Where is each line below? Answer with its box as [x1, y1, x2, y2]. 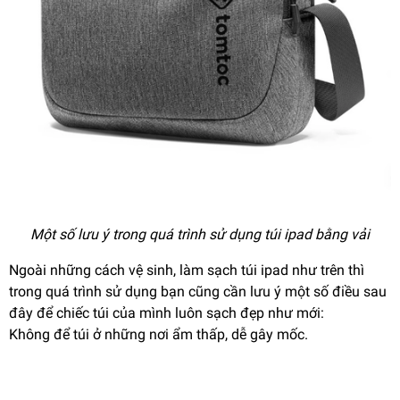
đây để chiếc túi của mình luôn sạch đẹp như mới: [9, 304, 324, 321]
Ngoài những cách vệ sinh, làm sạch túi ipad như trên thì [9, 261, 364, 279]
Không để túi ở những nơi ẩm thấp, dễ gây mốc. [9, 325, 308, 343]
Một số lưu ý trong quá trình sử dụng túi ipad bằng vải [30, 225, 370, 243]
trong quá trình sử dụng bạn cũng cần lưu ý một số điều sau [9, 282, 387, 300]
